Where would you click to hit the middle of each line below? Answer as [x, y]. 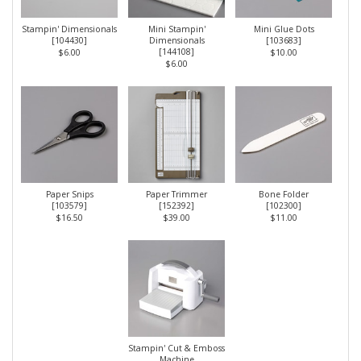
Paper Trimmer [176, 194]
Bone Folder [284, 194]
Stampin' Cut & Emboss [176, 348]
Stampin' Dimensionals [69, 29]
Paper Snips [69, 194]
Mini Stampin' [176, 29]
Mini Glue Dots [284, 29]
